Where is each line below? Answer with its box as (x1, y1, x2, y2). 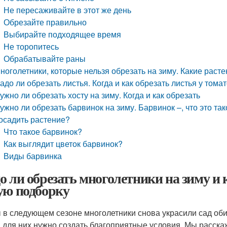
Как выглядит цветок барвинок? (4, 138, 123, 149)
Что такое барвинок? (4, 126, 83, 137)
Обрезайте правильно (4, 16, 87, 28)
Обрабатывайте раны (4, 53, 86, 64)
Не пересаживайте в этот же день (4, 4, 132, 16)
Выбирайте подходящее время (4, 28, 122, 40)
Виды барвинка (4, 150, 62, 162)
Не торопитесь (4, 41, 59, 52)
